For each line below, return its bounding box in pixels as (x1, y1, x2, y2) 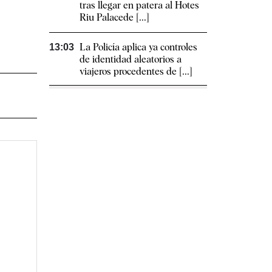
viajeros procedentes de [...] (80, 66, 192, 77)
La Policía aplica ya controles (80, 41, 197, 53)
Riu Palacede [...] (80, 12, 149, 23)
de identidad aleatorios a (80, 53, 182, 65)
